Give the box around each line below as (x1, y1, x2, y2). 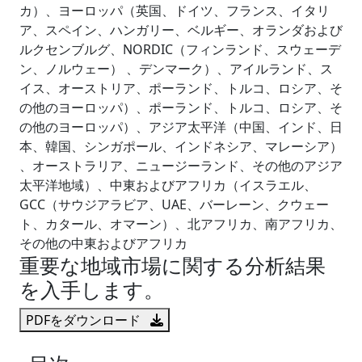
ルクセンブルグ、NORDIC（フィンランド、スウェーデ (19, 40, 341, 58)
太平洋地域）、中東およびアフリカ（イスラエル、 (19, 175, 317, 194)
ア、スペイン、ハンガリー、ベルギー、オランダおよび (19, 20, 343, 39)
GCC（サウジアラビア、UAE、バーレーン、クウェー (19, 195, 329, 213)
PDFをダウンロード (26, 310, 144, 329)
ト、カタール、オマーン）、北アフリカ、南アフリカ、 (19, 214, 343, 233)
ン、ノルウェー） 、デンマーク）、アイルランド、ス (19, 59, 333, 78)
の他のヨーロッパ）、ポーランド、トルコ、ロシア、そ (19, 98, 343, 116)
